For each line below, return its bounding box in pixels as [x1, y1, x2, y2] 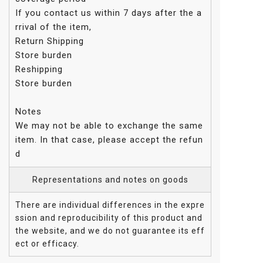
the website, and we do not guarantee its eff [15, 226, 205, 236]
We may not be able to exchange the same [15, 120, 203, 131]
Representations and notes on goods [32, 175, 188, 185]
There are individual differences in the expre [15, 200, 205, 210]
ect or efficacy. [15, 239, 79, 249]
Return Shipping [15, 36, 84, 47]
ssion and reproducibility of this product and [15, 213, 203, 223]
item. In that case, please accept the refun [15, 134, 203, 146]
